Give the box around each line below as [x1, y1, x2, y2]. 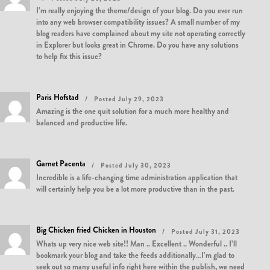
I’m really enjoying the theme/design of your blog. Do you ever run [36, 5, 243, 16]
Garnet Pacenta [36, 158, 86, 169]
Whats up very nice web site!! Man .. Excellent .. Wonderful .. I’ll [36, 238, 237, 250]
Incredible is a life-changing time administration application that [36, 172, 237, 183]
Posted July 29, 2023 [94, 94, 164, 104]
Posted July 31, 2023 [171, 227, 240, 236]
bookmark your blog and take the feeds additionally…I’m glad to [36, 250, 234, 261]
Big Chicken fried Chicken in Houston [36, 224, 156, 236]
